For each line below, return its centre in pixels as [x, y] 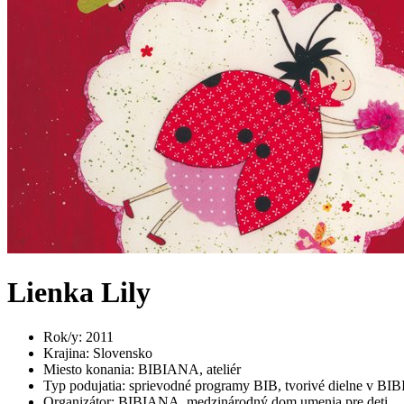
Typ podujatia [83, 385]
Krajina [64, 353]
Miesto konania [87, 369]
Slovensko [123, 353]
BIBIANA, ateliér [189, 369]
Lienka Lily [79, 293]
